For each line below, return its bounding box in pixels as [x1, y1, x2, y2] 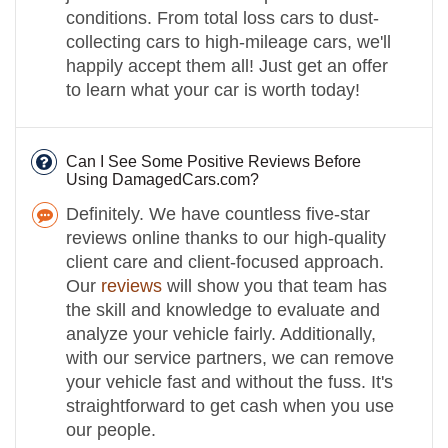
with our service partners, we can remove [66, 348, 394, 368]
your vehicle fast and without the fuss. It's [66, 372, 393, 392]
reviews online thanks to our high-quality [66, 228, 386, 248]
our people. [66, 420, 156, 440]
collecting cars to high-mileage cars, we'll [66, 32, 391, 52]
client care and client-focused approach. [66, 252, 384, 272]
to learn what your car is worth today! [66, 80, 360, 100]
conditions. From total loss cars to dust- [66, 8, 379, 28]
